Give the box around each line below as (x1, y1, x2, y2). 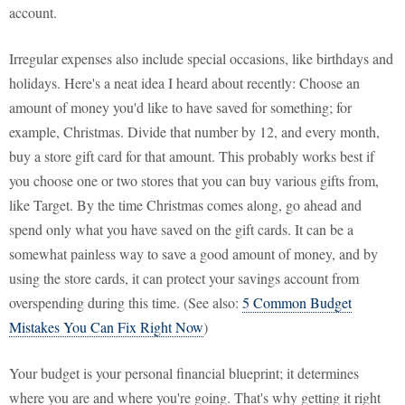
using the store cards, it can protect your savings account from (9, 268, 359, 288)
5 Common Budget (242, 293, 352, 313)
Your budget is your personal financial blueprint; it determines (9, 363, 359, 383)
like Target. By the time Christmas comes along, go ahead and (9, 195, 362, 215)
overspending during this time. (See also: (9, 293, 242, 313)
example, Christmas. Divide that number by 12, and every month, (9, 122, 380, 142)
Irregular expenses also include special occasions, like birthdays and (9, 49, 393, 69)
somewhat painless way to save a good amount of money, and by (9, 244, 378, 264)
